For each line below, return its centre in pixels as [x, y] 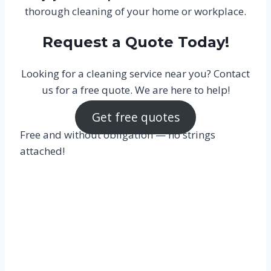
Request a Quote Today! [135, 42]
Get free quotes [135, 117]
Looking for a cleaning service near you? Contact [135, 73]
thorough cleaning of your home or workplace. [135, 11]
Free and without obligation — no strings [117, 134]
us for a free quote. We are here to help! [135, 90]
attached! [42, 151]
